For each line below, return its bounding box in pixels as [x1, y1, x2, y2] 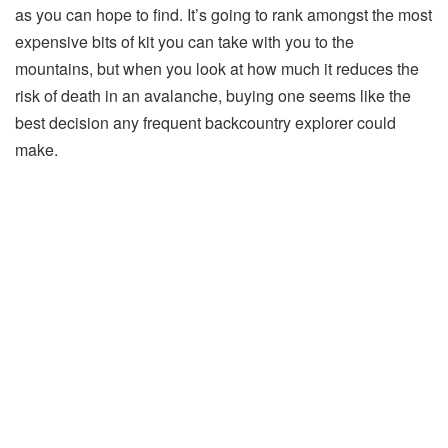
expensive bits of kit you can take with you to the [15, 30, 354, 54]
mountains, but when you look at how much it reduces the [15, 57, 419, 81]
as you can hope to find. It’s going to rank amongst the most [15, 3, 432, 27]
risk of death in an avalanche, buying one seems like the [15, 84, 411, 108]
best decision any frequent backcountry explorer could [15, 111, 396, 135]
